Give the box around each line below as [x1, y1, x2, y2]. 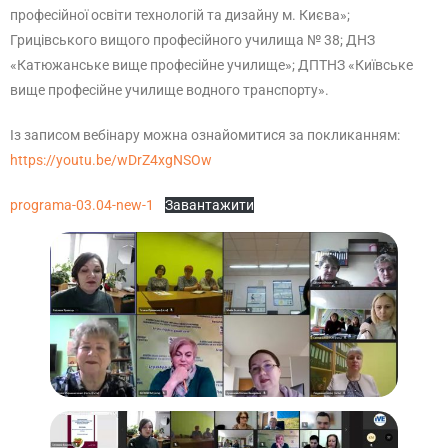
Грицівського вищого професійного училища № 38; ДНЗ [10, 32, 375, 48]
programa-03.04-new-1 [10, 197, 154, 213]
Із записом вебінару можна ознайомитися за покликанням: [10, 127, 400, 143]
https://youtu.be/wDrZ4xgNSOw [10, 152, 212, 168]
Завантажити [164, 197, 254, 213]
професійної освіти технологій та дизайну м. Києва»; [10, 7, 350, 23]
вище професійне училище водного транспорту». [10, 82, 329, 98]
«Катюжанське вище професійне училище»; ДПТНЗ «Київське [10, 57, 413, 73]
